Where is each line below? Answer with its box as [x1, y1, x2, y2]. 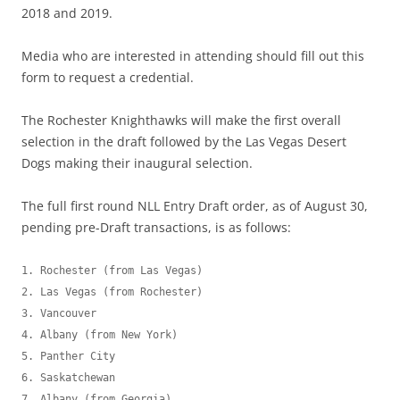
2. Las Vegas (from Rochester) [21, 285, 203, 298]
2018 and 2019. [21, 4, 112, 21]
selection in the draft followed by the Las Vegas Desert [21, 132, 346, 150]
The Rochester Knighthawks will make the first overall [21, 111, 341, 129]
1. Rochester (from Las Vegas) [21, 263, 203, 277]
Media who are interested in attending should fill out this [21, 46, 364, 64]
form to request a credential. [21, 68, 194, 86]
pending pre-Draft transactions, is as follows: [21, 218, 291, 236]
